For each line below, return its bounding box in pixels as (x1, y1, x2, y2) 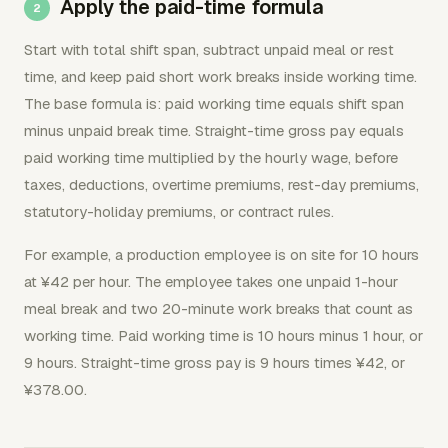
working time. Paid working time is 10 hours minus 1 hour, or (24, 325, 423, 345)
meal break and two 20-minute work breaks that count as (24, 298, 413, 318)
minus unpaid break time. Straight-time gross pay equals (24, 120, 404, 140)
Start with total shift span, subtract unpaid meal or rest (24, 39, 394, 59)
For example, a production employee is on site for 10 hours (24, 244, 419, 264)
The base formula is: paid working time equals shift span (24, 93, 404, 113)
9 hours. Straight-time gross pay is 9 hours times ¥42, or (24, 352, 405, 372)
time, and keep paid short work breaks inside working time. (24, 66, 417, 86)
